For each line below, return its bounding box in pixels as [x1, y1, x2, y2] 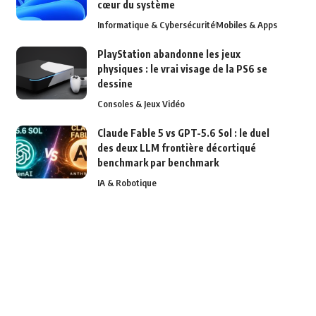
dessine [97, 77, 133, 90]
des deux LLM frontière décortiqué [97, 141, 256, 154]
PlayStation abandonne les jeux [97, 47, 241, 60]
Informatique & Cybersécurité [97, 18, 215, 30]
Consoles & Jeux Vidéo [97, 97, 185, 109]
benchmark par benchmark [97, 156, 219, 169]
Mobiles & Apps [215, 18, 277, 30]
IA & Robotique [97, 176, 157, 188]
